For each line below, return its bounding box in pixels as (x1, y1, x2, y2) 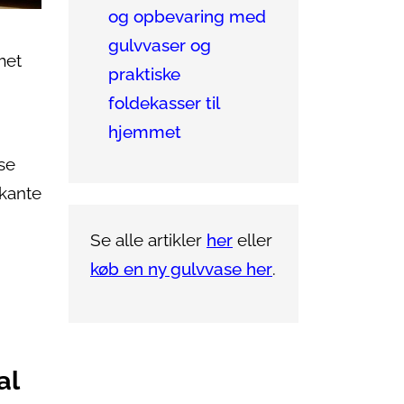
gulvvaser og (108, 35, 211, 56)
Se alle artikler (90, 230, 207, 251)
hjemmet (108, 122, 181, 142)
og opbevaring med (108, 6, 266, 27)
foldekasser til (108, 93, 219, 114)
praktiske (108, 64, 180, 85)
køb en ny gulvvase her (90, 259, 272, 280)
